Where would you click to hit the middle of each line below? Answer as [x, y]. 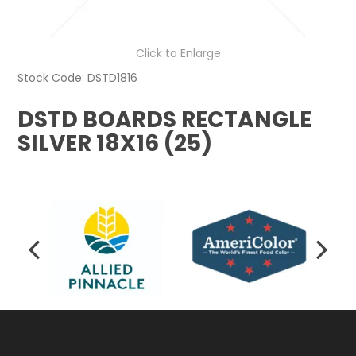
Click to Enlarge [178, 53]
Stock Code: [51, 77]
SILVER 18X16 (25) [115, 143]
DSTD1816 [113, 77]
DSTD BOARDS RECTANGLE [165, 119]
